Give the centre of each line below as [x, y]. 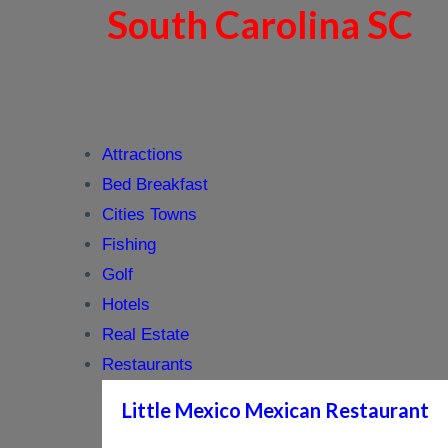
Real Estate [145, 334]
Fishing [129, 244]
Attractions [142, 154]
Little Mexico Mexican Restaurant [275, 410]
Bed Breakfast [155, 184]
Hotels [126, 304]
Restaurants [147, 364]
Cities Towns [149, 214]
